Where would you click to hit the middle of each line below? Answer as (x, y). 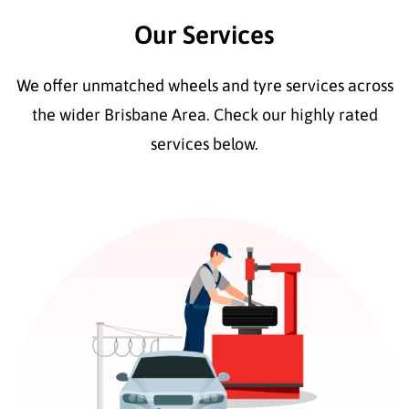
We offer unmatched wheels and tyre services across (204, 85)
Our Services (204, 34)
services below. (204, 143)
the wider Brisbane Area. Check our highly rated (204, 114)
